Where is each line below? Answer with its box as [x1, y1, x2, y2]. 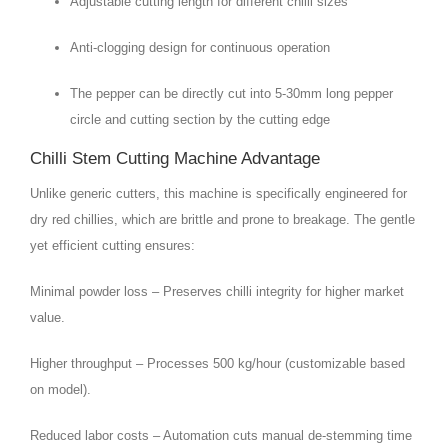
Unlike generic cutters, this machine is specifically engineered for [30, 186, 407, 202]
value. [30, 310, 65, 326]
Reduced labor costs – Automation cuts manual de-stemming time [30, 428, 412, 444]
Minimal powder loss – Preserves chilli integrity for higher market [30, 284, 404, 300]
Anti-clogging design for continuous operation [70, 40, 330, 56]
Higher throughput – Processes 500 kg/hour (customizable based [30, 356, 405, 372]
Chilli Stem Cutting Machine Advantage [30, 148, 320, 169]
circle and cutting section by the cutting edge [70, 112, 330, 128]
